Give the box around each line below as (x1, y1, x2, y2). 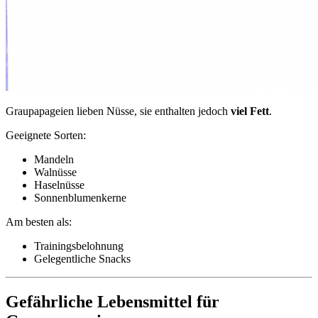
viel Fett (231, 105, 269, 118)
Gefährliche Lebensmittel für (6, 292, 219, 312)
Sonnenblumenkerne (34, 192, 126, 204)
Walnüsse (34, 166, 77, 179)
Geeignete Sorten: (6, 129, 86, 142)
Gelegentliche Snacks (34, 253, 131, 265)
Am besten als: (6, 216, 72, 229)
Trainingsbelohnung (34, 240, 124, 253)
